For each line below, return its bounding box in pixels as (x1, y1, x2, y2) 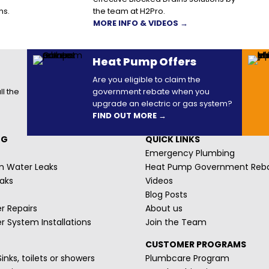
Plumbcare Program (145, 252, 229, 264)
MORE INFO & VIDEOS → (92, 17, 188, 29)
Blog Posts (145, 188, 187, 201)
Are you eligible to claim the (92, 73, 201, 85)
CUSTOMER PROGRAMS (145, 238, 246, 250)
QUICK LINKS (145, 133, 200, 145)
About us (145, 202, 183, 214)
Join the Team (145, 216, 207, 228)
